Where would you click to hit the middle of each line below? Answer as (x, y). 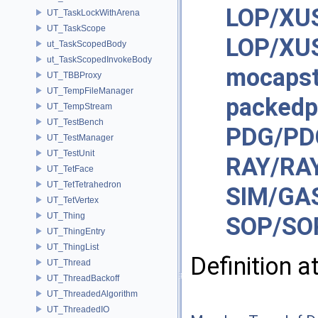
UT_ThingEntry (76, 231)
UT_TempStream (79, 106)
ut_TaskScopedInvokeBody (99, 59)
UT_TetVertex (73, 200)
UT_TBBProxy (74, 75)
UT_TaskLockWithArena (93, 12)
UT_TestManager (80, 137)
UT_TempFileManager (90, 91)
